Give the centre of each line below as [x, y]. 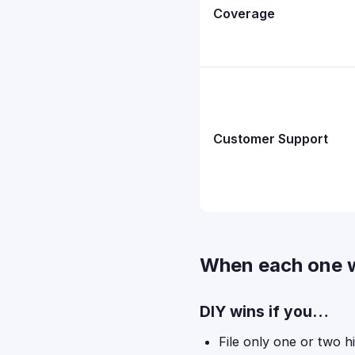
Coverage [244, 13]
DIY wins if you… [264, 311]
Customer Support [271, 139]
